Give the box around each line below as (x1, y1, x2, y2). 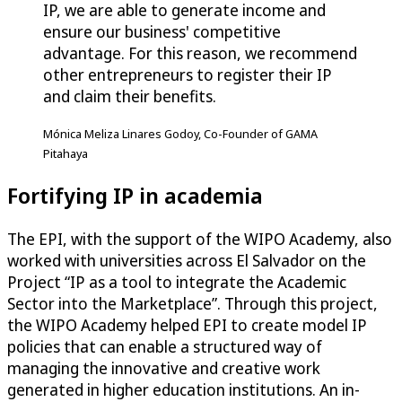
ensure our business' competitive (43, 21, 281, 43)
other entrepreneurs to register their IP (43, 64, 332, 86)
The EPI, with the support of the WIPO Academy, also (7, 228, 392, 250)
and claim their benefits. (43, 85, 216, 108)
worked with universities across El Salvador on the (7, 249, 366, 272)
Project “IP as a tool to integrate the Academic (7, 271, 346, 293)
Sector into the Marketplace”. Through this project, (7, 293, 378, 315)
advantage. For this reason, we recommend (43, 42, 357, 65)
